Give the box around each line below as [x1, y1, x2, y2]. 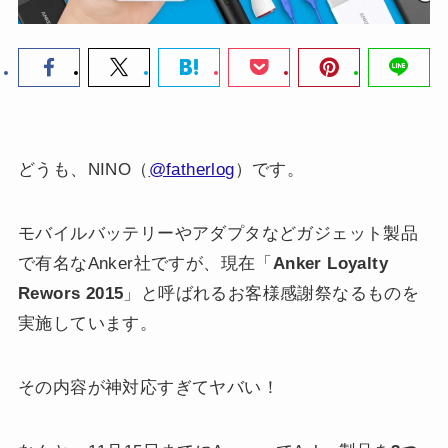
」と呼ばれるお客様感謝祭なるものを [123, 283, 420, 303]
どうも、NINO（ [17, 159, 149, 179]
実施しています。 [17, 313, 158, 333]
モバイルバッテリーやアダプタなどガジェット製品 [17, 223, 419, 243]
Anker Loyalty [272, 253, 389, 273]
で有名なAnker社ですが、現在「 [17, 253, 273, 273]
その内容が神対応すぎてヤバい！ [17, 377, 279, 397]
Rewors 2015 [17, 283, 124, 303]
